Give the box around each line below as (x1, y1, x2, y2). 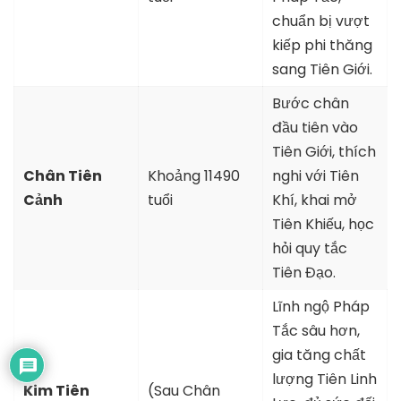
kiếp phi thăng (272, 35, 372, 56)
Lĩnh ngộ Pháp (272, 296, 370, 318)
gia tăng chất (272, 345, 366, 366)
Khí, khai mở (272, 190, 357, 211)
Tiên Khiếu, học (272, 214, 374, 235)
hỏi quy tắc (272, 238, 347, 260)
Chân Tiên (23, 166, 102, 187)
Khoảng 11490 (148, 166, 240, 187)
